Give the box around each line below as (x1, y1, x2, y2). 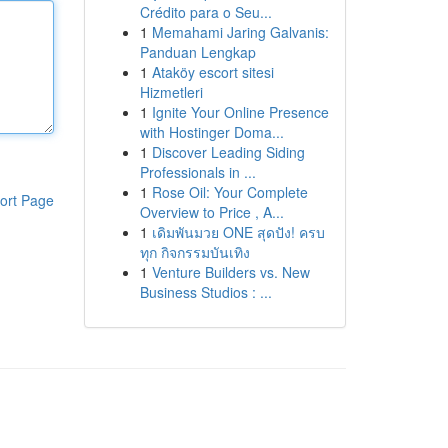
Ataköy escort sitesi (151, 62, 274, 82)
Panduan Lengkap (139, 42, 256, 62)
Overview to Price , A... (139, 202, 284, 222)
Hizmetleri (139, 82, 203, 102)
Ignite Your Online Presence (151, 102, 329, 122)
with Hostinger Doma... (139, 122, 284, 142)
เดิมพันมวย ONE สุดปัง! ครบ (151, 222, 325, 242)
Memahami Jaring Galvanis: (151, 22, 329, 42)
